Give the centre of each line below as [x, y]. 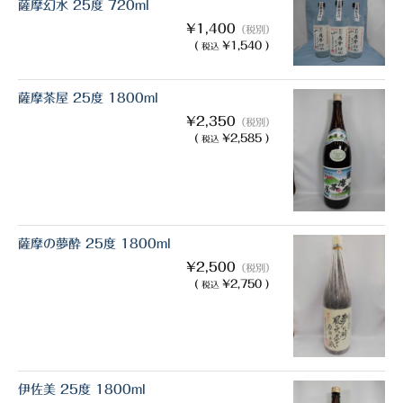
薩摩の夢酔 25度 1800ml [94, 243]
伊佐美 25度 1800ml [82, 389]
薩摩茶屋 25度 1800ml [88, 98]
